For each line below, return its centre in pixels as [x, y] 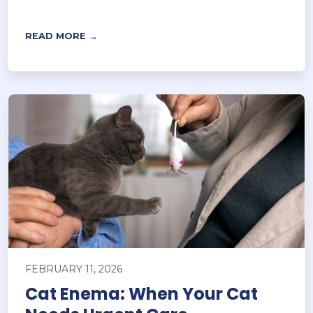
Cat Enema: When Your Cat [142, 294]
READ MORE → [62, 36]
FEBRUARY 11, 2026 [74, 269]
